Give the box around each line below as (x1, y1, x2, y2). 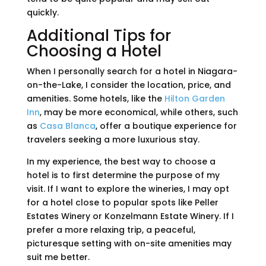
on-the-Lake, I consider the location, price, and (26, 79, 231, 91)
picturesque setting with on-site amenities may (26, 237, 232, 250)
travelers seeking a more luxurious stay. (26, 134, 199, 146)
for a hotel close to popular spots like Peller (26, 197, 218, 209)
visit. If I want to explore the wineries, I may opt (26, 183, 229, 195)
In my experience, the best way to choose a (26, 156, 216, 168)
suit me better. (26, 251, 90, 264)
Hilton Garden (164, 93, 225, 105)
